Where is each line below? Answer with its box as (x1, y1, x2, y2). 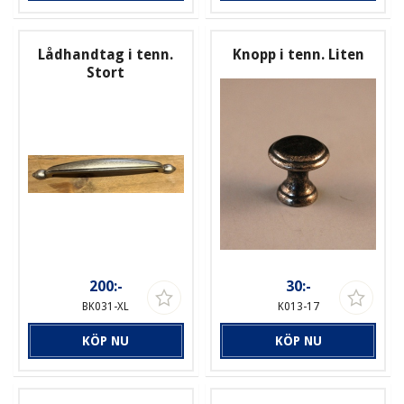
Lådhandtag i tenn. (38, 45, 174, 63)
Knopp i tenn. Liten (232, 45, 364, 63)
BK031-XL (82, 299, 130, 313)
